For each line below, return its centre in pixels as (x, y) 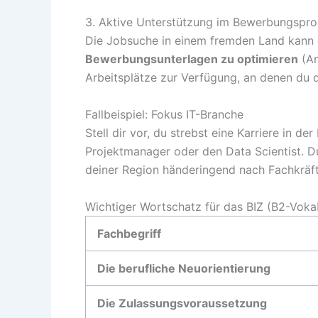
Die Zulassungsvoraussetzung (182, 303)
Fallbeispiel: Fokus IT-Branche (164, 114)
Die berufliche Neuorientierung (184, 268)
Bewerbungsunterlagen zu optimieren (192, 59)
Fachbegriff (129, 233)
